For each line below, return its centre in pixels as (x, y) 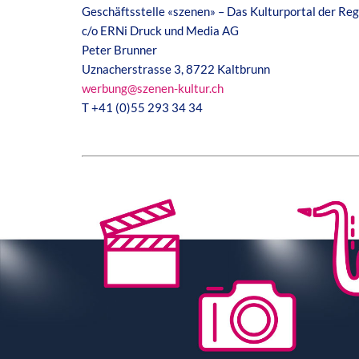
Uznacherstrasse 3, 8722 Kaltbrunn (176, 69)
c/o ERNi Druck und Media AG (160, 30)
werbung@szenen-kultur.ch (153, 88)
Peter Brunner (119, 50)
